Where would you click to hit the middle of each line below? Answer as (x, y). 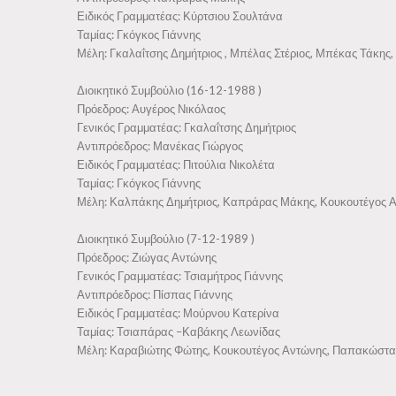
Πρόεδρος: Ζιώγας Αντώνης (147, 257)
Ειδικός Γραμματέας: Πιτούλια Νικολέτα (176, 164)
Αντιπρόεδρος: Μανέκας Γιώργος (160, 146)
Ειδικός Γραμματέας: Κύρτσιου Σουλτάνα (180, 16)
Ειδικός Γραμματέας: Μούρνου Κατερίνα (178, 313)
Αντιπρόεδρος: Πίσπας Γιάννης (155, 294)
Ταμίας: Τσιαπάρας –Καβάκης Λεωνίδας (179, 331)
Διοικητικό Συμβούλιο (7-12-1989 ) (166, 239)
